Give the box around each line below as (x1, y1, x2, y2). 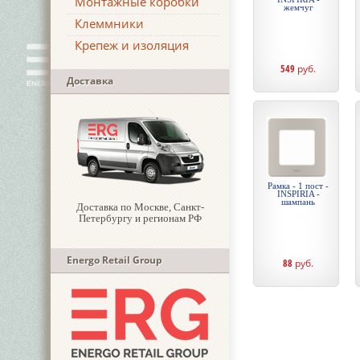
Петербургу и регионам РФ (78, 212, 202, 224)
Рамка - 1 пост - (268, 181, 329, 190)
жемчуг (283, 2, 313, 12)
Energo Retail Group (67, 253, 162, 267)
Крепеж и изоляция (75, 37, 189, 53)
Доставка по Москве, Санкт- (76, 201, 204, 213)
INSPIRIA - (276, 189, 320, 198)
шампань (281, 197, 315, 207)
